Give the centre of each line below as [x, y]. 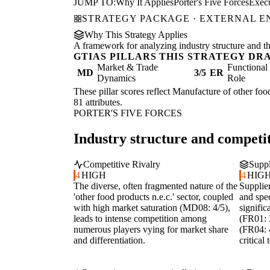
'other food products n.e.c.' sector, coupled [153, 197]
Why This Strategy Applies [136, 35]
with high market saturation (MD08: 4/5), [152, 208]
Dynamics [116, 78]
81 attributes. [98, 102]
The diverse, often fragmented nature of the [155, 186]
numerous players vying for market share [151, 230]
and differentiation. [109, 240]
